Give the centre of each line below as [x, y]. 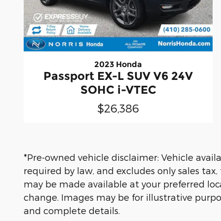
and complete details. [72, 211]
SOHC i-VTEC [118, 90]
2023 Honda [118, 65]
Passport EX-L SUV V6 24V [118, 76]
